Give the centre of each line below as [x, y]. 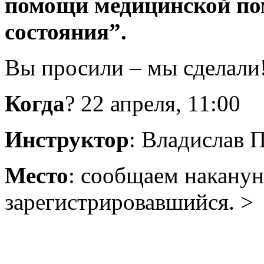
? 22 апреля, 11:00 [153, 104]
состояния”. [66, 32]
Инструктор [67, 140]
